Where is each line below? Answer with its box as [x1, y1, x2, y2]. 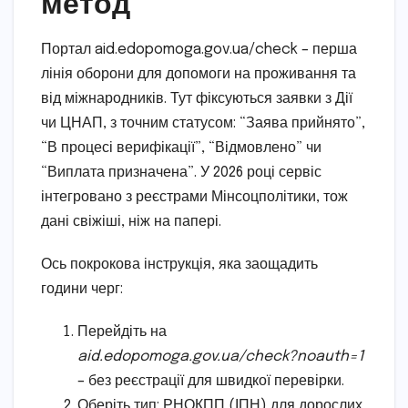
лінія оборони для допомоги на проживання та [41, 66, 356, 82]
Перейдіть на [77, 323, 167, 340]
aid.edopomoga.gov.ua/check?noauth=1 [77, 348, 364, 364]
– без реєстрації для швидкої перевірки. [77, 372, 344, 389]
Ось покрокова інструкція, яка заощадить [41, 256, 318, 272]
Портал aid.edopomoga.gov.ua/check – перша [41, 41, 357, 57]
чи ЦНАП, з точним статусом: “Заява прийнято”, [41, 115, 365, 131]
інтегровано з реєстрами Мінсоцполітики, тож [41, 189, 348, 205]
